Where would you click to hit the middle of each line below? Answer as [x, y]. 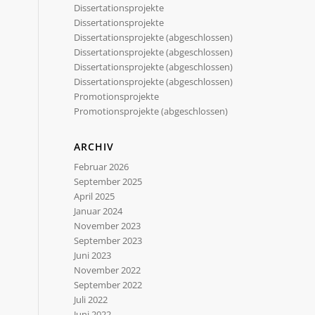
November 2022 [108, 270]
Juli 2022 [91, 300]
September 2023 [108, 240]
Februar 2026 [102, 167]
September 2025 [108, 181]
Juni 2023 [93, 255]
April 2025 [95, 196]
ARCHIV [94, 147]
